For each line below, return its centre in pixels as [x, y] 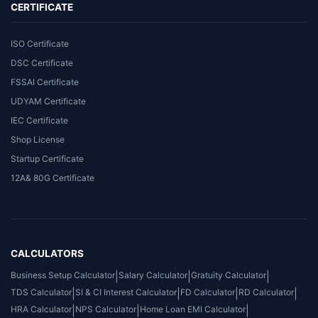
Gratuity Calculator [229, 275]
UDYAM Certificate [48, 101]
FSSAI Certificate [45, 82]
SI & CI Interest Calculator [126, 292]
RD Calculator [266, 292]
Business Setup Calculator [63, 275]
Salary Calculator [153, 275]
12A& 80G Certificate [53, 177]
